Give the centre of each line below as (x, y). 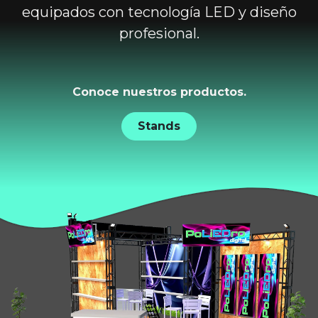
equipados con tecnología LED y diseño (159, 12)
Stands (159, 126)
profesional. (159, 33)
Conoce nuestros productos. (159, 92)
